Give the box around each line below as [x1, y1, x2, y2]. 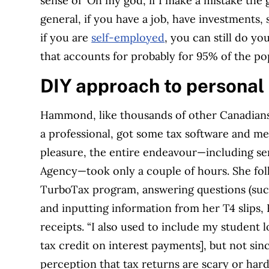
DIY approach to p [40, 74, 198, 97]
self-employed [91, 31, 165, 45]
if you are [40, 31, 92, 45]
